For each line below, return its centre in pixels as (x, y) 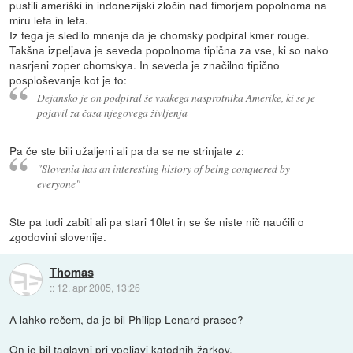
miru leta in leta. (49, 20)
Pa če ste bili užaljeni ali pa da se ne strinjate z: (127, 150)
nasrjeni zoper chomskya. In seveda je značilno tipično (145, 65)
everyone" (58, 183)
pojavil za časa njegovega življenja (112, 112)
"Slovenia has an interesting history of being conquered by (163, 168)
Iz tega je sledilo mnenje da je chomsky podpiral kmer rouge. (160, 35)
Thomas (71, 271)
